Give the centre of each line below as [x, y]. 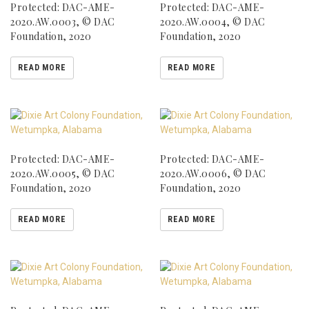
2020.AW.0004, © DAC [213, 22]
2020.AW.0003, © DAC [63, 22]
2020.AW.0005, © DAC [63, 174]
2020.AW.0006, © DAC [213, 174]
